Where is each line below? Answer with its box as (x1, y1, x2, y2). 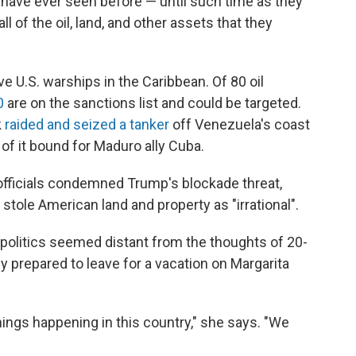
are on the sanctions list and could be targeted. (4, 94, 301, 111)
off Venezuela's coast (169, 115, 310, 133)
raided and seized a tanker (5, 115, 169, 133)
